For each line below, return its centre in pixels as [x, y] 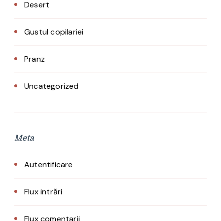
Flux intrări [43, 192]
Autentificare [49, 165]
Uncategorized [52, 86]
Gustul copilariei [54, 32]
